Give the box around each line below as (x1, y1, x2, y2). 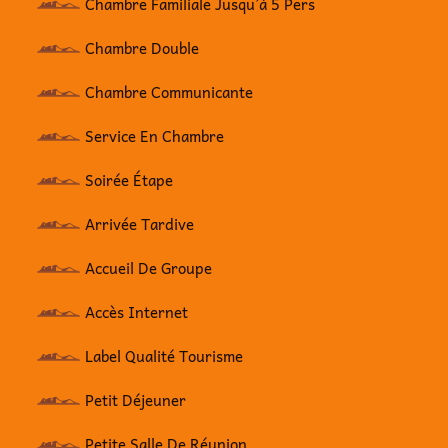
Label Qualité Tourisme (85, 343, 244, 368)
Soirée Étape (85, 167, 174, 192)
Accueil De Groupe (85, 255, 213, 280)
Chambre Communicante (85, 79, 254, 104)
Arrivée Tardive (85, 211, 195, 236)
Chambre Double (85, 35, 200, 60)
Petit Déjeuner (85, 387, 187, 412)
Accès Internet (85, 299, 189, 324)
